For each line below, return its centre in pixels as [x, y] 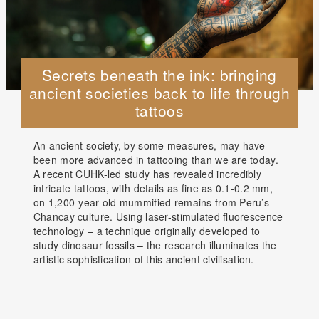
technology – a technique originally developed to [147, 231]
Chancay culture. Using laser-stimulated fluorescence [158, 217]
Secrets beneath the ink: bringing [159, 75]
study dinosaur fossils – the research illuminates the [155, 245]
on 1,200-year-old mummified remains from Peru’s [151, 203]
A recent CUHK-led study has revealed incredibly [147, 174]
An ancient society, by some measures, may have [149, 146]
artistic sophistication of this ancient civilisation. [143, 260]
